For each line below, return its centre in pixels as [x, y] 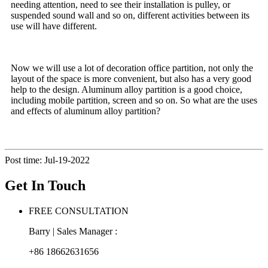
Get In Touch [45, 186]
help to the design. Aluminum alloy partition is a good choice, [127, 90]
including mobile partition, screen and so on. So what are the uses [134, 100]
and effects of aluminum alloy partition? [87, 111]
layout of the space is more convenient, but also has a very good [131, 79]
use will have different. [55, 26]
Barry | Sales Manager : [73, 231]
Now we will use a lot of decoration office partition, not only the [132, 68]
